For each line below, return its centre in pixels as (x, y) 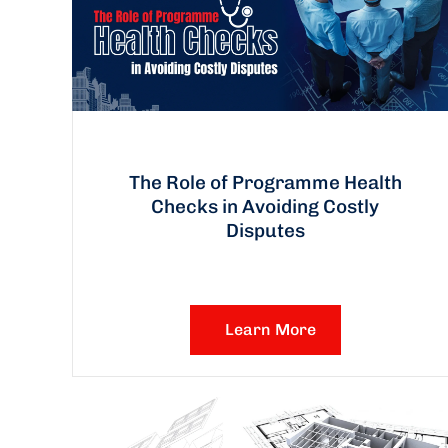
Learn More (270, 329)
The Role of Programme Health (265, 182)
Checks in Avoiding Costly (265, 206)
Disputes (265, 230)
